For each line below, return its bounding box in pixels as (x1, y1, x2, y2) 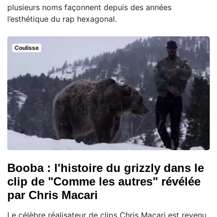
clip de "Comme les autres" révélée (7, 175, 201, 188)
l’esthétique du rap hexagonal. (7, 14, 117, 24)
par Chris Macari (7, 188, 98, 202)
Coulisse (14, 44, 39, 52)
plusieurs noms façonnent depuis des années (7, 2, 171, 13)
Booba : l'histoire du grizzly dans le (7, 161, 204, 175)
